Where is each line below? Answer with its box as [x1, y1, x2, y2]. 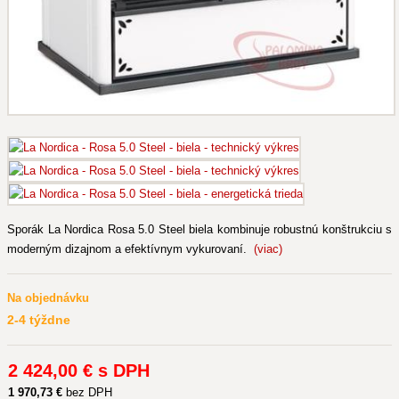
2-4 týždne [7, 313, 70, 327]
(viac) [254, 242, 282, 256]
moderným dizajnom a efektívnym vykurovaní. [7, 242, 254, 256]
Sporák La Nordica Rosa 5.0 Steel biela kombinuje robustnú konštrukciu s [7, 223, 392, 236]
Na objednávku [7, 291, 89, 305]
